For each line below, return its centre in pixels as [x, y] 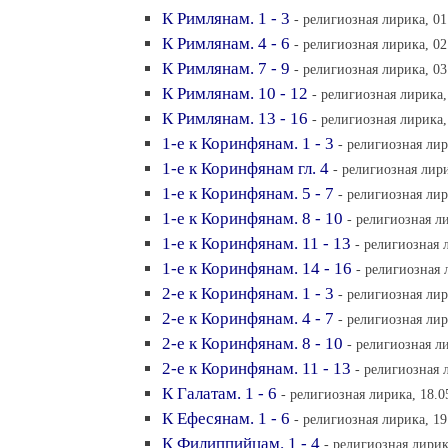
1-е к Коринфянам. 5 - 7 [248, 193]
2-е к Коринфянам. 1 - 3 [248, 293]
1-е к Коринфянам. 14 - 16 [257, 268]
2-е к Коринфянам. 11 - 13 [256, 368]
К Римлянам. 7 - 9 [226, 68]
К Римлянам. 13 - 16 [235, 118]
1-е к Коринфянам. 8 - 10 [252, 218]
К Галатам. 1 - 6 [219, 393]
